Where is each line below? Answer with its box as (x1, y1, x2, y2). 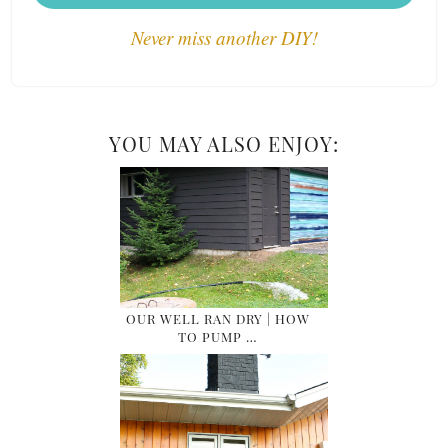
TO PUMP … (177, 327, 258, 345)
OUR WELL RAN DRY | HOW (125, 309, 310, 327)
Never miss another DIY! (130, 25, 318, 51)
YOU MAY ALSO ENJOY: (109, 130, 339, 158)
